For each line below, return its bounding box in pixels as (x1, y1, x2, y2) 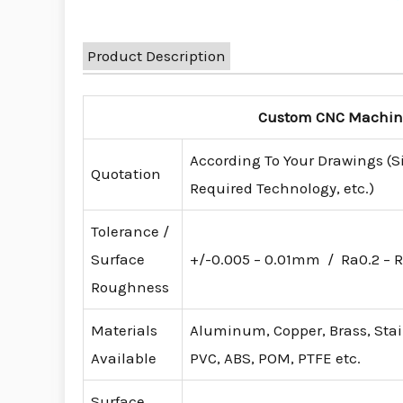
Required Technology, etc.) (190, 179, 374, 198)
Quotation (91, 165, 161, 184)
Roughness (91, 278, 169, 297)
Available (91, 349, 157, 368)
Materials (91, 321, 157, 340)
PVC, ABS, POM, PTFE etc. (190, 349, 361, 368)
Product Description (87, 47, 226, 66)
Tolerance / (91, 222, 169, 241)
